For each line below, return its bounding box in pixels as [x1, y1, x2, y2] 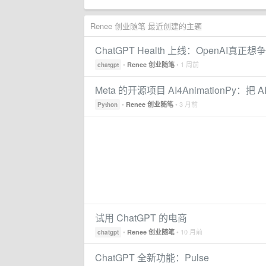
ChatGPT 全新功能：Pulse [95, 251, 209, 264]
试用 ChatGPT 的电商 [95, 211, 187, 224]
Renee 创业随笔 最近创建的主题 [90, 20, 202, 31]
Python [97, 100, 118, 109]
